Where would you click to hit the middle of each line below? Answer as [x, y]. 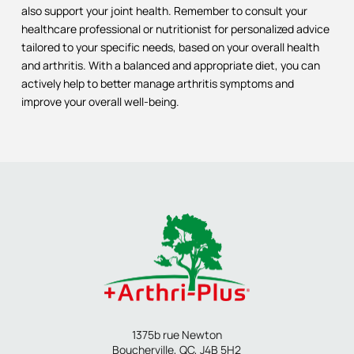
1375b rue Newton [177, 335]
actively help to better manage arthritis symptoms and [157, 83]
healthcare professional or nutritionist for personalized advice [175, 28]
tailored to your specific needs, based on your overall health [170, 47]
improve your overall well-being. [100, 101]
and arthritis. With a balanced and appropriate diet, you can [170, 65]
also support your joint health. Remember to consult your [164, 10]
